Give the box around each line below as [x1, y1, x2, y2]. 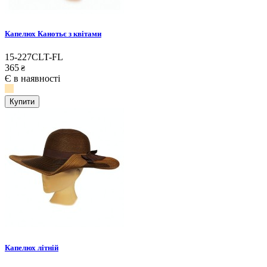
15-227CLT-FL [5, 52, 63, 63]
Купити [10, 97, 35, 107]
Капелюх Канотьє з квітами [5, 29, 101, 39]
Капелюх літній [5, 243, 58, 252]
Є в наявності [5, 73, 60, 84]
